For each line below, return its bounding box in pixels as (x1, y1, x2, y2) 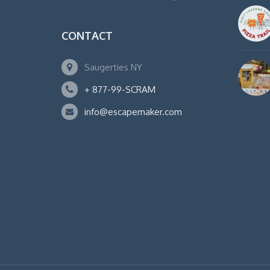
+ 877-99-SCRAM (84, 84, 155, 95)
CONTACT (61, 29, 113, 42)
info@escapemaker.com (84, 106, 182, 118)
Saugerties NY (84, 61, 142, 73)
